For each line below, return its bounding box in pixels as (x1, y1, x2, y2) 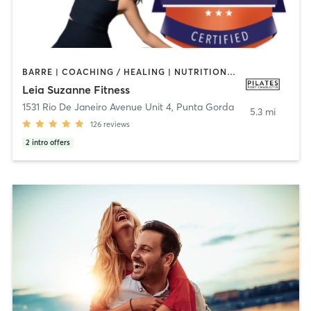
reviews (103, 119, 130, 130)
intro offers (31, 138, 70, 148)
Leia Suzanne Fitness (22, 83, 130, 97)
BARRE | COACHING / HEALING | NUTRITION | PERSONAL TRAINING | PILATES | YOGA (226, 66, 235, 77)
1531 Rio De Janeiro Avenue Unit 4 (22, 101, 171, 114)
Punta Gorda (176, 101, 234, 114)
